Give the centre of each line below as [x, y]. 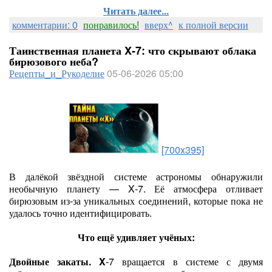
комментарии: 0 [45, 25]
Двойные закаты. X [58, 261]
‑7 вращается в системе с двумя [185, 261]
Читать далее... [136, 11]
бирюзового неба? [54, 61]
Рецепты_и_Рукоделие [57, 73]
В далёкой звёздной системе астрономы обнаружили [136, 176]
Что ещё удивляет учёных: [136, 237]
